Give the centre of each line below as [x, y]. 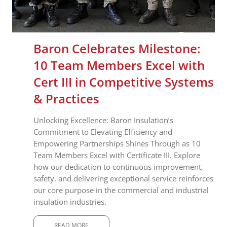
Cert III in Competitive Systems [124, 82]
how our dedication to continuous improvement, [118, 166]
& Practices [66, 98]
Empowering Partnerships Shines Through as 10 [117, 143]
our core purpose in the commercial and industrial [121, 190]
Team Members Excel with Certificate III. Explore [117, 155]
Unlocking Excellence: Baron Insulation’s [103, 120]
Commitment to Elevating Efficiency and [103, 131]
